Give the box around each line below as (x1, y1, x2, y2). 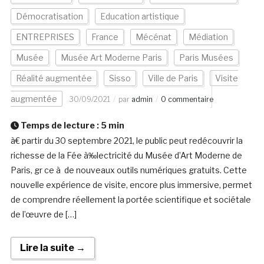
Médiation (188, 32, 228, 42)
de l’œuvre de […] (10, 209, 77, 220)
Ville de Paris (147, 73, 198, 84)
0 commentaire (160, 95, 213, 104)
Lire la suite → (19, 242, 85, 254)
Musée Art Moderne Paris (60, 52, 162, 63)
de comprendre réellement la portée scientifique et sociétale (10, 194, 251, 205)
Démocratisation (15, 11, 83, 22)
